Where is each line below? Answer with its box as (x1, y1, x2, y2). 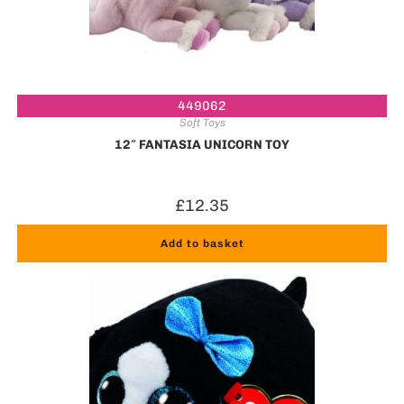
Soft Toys (179, 115, 225, 129)
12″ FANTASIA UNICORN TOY (115, 136, 289, 152)
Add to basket (160, 236, 244, 250)
